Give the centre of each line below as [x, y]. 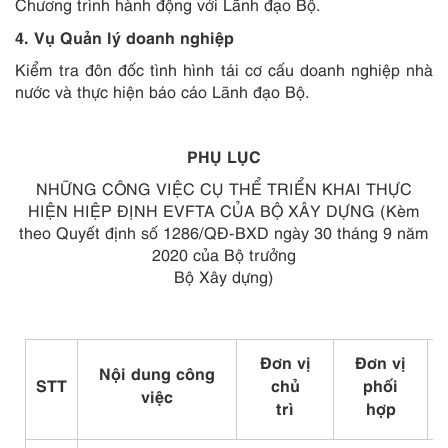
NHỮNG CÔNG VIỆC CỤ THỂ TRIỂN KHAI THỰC [224, 188]
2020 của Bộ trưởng [224, 254]
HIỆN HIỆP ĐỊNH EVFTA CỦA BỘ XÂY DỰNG [204, 210]
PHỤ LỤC [224, 155]
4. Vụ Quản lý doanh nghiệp [124, 36]
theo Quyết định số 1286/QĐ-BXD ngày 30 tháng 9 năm [224, 232]
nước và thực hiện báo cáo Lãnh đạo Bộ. [162, 91]
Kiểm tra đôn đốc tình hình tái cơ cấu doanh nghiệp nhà [224, 69]
